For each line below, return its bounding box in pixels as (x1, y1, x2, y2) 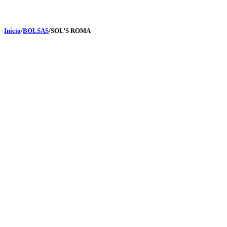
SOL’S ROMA (51, 27, 91, 34)
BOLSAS (23, 27, 49, 34)
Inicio (4, 27, 21, 34)
